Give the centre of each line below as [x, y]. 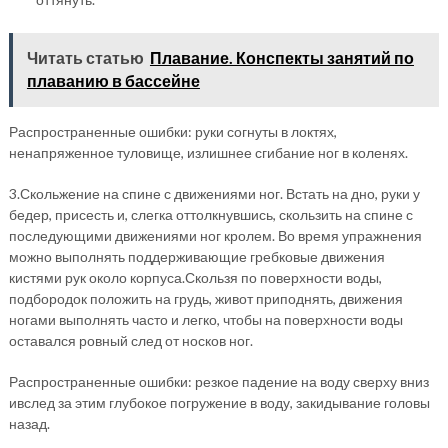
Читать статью [85, 57]
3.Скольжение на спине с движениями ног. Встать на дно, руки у [214, 193]
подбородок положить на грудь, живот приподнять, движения [205, 298]
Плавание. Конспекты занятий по [281, 57]
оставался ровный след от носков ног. [130, 340]
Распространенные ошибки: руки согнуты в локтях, [172, 131]
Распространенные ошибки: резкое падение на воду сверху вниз [218, 381]
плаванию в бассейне [113, 80]
